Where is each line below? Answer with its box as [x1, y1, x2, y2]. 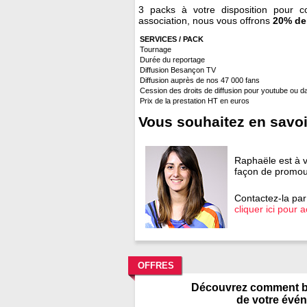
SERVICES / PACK [140, 34, 204, 43]
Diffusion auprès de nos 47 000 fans [140, 75, 260, 84]
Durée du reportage [140, 55, 205, 64]
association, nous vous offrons [138, 15, 273, 27]
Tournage [140, 45, 171, 53]
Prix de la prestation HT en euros [140, 96, 249, 105]
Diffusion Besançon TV [140, 65, 216, 74]
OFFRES [135, 260, 174, 271]
